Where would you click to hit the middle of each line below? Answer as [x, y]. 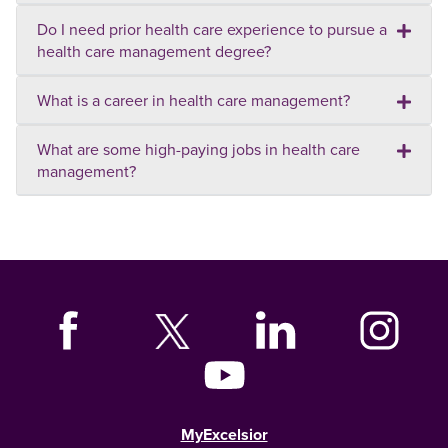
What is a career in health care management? [193, 100]
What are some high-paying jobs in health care [198, 149]
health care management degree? [154, 51]
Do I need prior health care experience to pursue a [212, 29]
